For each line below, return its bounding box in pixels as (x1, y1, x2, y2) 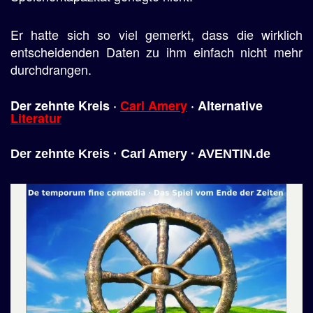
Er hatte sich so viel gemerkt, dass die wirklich (10, 25, 303, 43)
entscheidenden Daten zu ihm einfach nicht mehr (10, 43, 303, 61)
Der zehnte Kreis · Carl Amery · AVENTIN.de (10, 147, 270, 161)
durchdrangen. (10, 60, 92, 78)
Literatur (10, 109, 61, 127)
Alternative (198, 96, 263, 115)
